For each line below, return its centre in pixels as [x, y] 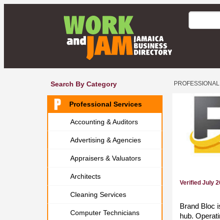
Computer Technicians [105, 213]
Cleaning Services [98, 194]
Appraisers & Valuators [106, 158]
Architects [85, 176]
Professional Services [106, 104]
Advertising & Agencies [106, 140]
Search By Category [84, 84]
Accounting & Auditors [104, 122]
